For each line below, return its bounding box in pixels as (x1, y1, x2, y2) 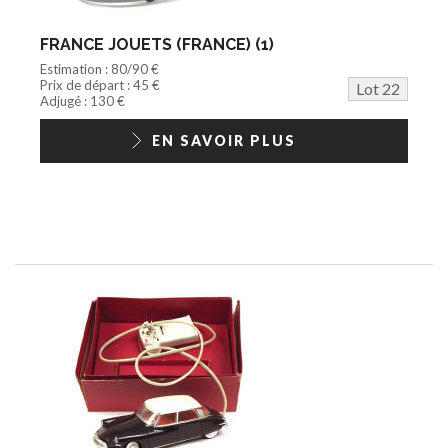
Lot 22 (356, 78, 400, 98)
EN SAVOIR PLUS (152, 131, 296, 149)
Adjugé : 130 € (40, 92, 125, 109)
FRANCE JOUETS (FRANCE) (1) (40, 34, 274, 54)
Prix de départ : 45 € (40, 76, 160, 93)
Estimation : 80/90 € (40, 60, 159, 77)
